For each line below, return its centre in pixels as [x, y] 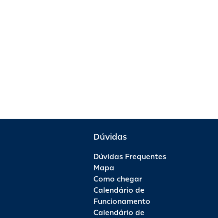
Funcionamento [122, 201]
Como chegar [118, 179]
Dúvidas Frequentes [130, 157]
